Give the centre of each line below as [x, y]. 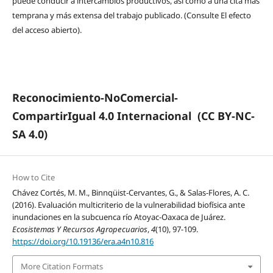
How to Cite [33, 178]
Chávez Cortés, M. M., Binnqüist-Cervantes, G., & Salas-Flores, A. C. [130, 193]
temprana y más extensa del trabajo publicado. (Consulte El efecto [131, 16]
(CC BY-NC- [226, 116]
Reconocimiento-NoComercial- [95, 98]
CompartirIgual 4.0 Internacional [103, 116]
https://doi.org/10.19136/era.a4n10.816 [83, 242]
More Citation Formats [62, 266]
